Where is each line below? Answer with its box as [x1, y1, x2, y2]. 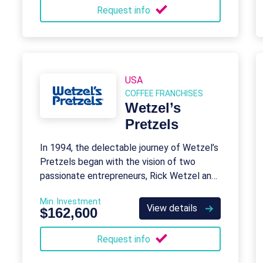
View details [147, 203, 200, 214]
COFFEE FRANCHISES [125, 89, 203, 98]
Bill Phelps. [40, 184, 85, 195]
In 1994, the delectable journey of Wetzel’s [40, 142, 218, 153]
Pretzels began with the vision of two [40, 156, 195, 167]
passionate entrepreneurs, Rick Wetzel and [40, 170, 217, 181]
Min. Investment [40, 197, 101, 206]
